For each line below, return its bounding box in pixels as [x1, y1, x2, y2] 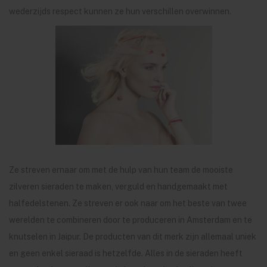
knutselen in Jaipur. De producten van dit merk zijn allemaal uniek [9, 232, 256, 241]
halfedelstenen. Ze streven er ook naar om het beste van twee [9, 198, 247, 208]
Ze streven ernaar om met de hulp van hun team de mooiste [9, 165, 233, 175]
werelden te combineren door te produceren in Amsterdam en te [9, 215, 252, 225]
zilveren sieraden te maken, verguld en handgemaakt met [9, 182, 228, 191]
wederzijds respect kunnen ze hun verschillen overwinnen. [9, 7, 231, 16]
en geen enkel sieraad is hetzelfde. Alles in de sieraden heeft [9, 249, 243, 258]
